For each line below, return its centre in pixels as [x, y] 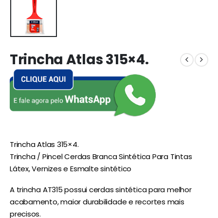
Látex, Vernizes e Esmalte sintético [71, 168]
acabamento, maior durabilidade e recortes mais [97, 202]
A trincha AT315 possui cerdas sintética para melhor [101, 190]
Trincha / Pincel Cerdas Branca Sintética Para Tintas [101, 156]
